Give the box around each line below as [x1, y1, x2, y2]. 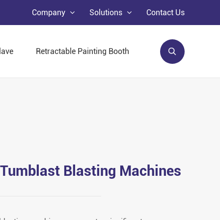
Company [32, 8, 67, 17]
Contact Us [146, 8, 185, 17]
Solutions [89, 8, 124, 17]
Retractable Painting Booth [36, 47, 129, 56]
